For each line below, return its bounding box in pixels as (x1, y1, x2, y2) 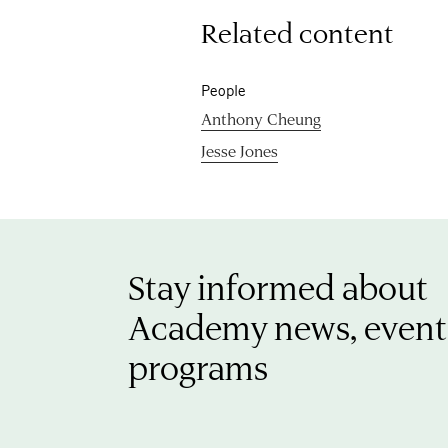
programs (128, 345, 268, 390)
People (201, 82, 247, 100)
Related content (201, 15, 395, 51)
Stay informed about (128, 265, 428, 310)
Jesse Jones (201, 140, 279, 162)
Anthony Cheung (201, 108, 322, 130)
